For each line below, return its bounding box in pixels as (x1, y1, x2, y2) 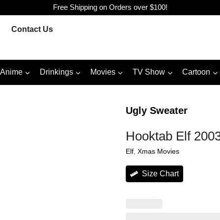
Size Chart (142, 169, 179, 178)
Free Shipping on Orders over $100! (53, 3, 167, 12)
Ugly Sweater (126, 105, 188, 116)
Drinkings (39, 68, 73, 77)
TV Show (133, 68, 165, 77)
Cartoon (182, 68, 211, 77)
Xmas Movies (137, 147, 179, 155)
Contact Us (11, 25, 54, 33)
